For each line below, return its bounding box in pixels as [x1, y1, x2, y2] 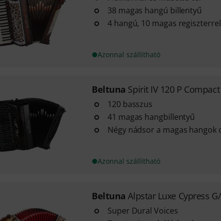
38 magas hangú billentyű [107, 5, 202, 16]
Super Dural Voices [107, 205, 178, 216]
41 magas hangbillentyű [107, 111, 195, 122]
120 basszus [107, 99, 153, 110]
